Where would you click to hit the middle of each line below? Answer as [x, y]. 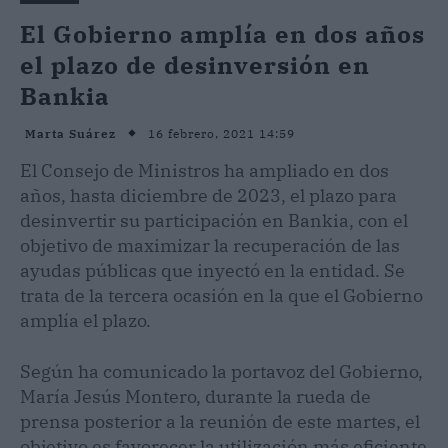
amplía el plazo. [85, 320]
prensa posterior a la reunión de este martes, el [220, 421]
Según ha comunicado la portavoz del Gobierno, [221, 371]
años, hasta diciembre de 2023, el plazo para [208, 195]
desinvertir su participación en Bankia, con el [214, 220]
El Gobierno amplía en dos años [222, 33]
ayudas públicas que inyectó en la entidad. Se [212, 270]
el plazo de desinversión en [195, 64]
